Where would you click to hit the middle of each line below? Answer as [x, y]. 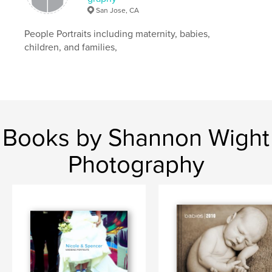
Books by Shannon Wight [136, 138]
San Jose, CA [118, 10]
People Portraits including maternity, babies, [117, 34]
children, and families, [71, 47]
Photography [136, 164]
